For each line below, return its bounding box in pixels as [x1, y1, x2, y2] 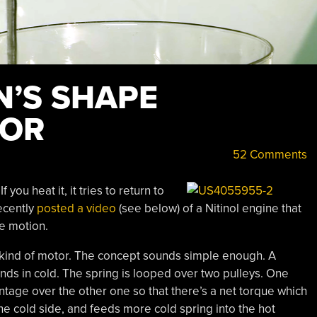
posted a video [36, 200, 116, 216]
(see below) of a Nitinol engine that [115, 200, 301, 216]
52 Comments [229, 147, 307, 162]
